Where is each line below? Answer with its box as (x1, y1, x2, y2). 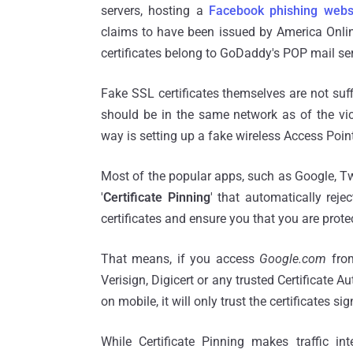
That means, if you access (101, 251, 260, 267)
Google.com (259, 251, 327, 267)
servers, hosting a (101, 3, 209, 19)
